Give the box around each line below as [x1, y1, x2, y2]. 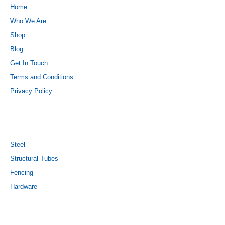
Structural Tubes [10, 155, 58, 162]
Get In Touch [10, 59, 48, 67]
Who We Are [10, 17, 46, 25]
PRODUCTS [10, 116, 71, 129]
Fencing [10, 169, 33, 176]
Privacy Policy [10, 87, 52, 95]
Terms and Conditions [10, 73, 73, 81]
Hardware [10, 183, 37, 190]
